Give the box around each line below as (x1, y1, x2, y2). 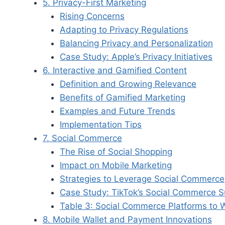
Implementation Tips (60, 119, 142, 130)
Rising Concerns (60, 11, 125, 21)
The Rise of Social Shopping (60, 146, 172, 157)
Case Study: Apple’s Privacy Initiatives (60, 51, 212, 62)
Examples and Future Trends (60, 105, 175, 116)
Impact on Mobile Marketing (60, 160, 172, 170)
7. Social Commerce (43, 133, 122, 143)
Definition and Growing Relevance (60, 78, 196, 89)
